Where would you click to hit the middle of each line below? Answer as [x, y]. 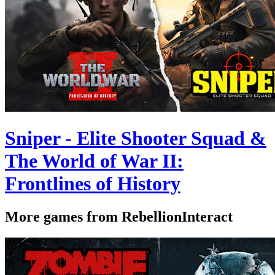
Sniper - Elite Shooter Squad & [136, 138]
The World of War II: [94, 161]
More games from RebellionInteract [119, 216]
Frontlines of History [93, 184]
